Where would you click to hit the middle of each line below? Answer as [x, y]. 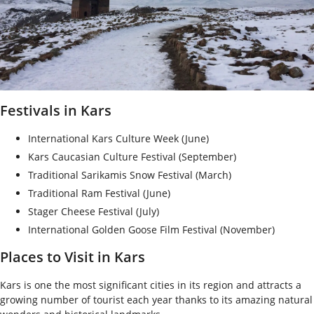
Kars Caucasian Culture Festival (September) [132, 157]
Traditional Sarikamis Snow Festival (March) [130, 175]
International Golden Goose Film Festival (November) [151, 230]
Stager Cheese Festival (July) [94, 212]
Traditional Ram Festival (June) [99, 193]
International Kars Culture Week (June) [118, 139]
